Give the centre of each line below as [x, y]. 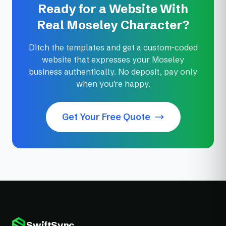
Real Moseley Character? [113, 25]
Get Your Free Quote [106, 117]
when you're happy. [113, 84]
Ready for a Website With [113, 9]
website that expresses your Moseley [113, 60]
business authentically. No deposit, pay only [113, 72]
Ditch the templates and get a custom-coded [113, 48]
